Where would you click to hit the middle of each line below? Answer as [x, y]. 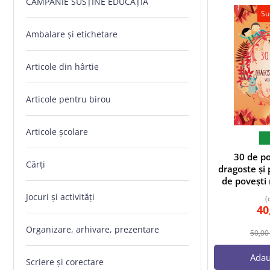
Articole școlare [57, 132]
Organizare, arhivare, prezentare [93, 230]
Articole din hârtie [62, 67]
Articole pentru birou [68, 99]
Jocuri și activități [60, 197]
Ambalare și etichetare [72, 34]
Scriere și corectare [65, 262]
